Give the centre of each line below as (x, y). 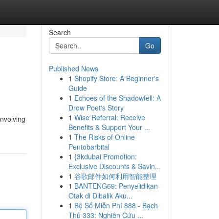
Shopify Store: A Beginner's (116, 78)
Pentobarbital (89, 147)
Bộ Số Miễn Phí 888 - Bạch (116, 205)
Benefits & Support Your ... (109, 127)
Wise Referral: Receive (109, 117)
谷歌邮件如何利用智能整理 (115, 176)
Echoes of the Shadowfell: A (117, 98)
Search (60, 32)
